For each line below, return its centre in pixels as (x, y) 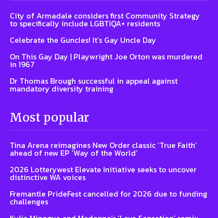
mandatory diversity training (62, 88)
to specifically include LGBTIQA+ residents (85, 23)
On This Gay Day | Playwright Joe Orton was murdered (106, 56)
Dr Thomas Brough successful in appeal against (94, 81)
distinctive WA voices (48, 177)
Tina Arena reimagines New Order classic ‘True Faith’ (103, 145)
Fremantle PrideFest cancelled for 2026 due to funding (109, 193)
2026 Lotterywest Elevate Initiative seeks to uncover (103, 169)
